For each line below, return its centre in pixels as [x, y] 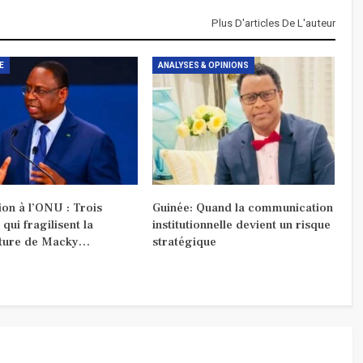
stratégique [184, 241]
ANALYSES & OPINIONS [203, 65]
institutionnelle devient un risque [241, 224]
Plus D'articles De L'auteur [273, 23]
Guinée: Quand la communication [242, 207]
